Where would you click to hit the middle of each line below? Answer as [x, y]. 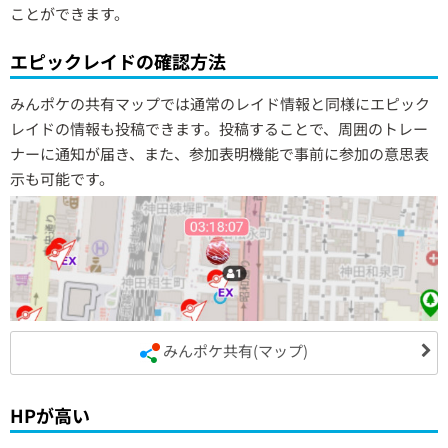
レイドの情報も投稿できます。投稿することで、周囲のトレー [219, 129]
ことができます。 [69, 14]
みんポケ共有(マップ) [234, 350]
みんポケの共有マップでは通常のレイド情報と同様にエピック [220, 104]
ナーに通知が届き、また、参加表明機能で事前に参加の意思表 [219, 154]
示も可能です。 [62, 179]
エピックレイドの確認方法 [118, 61]
